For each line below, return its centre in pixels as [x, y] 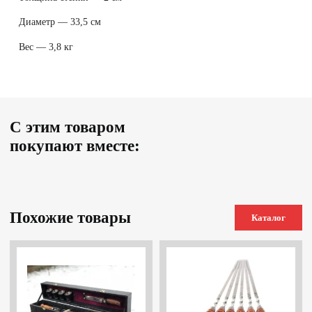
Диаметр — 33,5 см [60, 22]
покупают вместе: [75, 146]
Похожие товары [71, 217]
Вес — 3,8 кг [46, 46]
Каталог [268, 217]
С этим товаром [68, 127]
